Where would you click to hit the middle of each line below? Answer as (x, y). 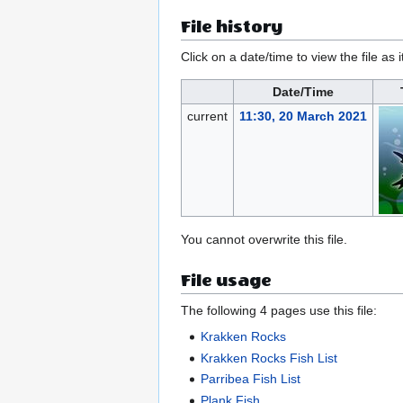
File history (232, 27)
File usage (226, 281)
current (207, 116)
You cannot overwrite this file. (264, 240)
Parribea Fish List (251, 379)
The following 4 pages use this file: (279, 311)
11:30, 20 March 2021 (303, 116)
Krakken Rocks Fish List (269, 358)
